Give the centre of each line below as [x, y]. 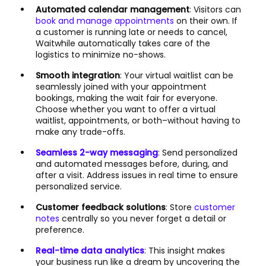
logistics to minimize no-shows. [101, 55]
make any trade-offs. [80, 132]
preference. [60, 230]
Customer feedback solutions [101, 208]
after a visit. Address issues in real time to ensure [137, 175]
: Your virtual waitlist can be [177, 76]
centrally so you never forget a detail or [143, 219]
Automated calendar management [113, 10]
